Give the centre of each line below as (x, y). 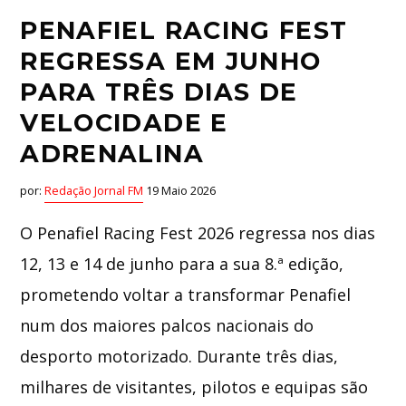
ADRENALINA (112, 153)
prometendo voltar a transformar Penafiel (186, 295)
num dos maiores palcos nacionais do (167, 326)
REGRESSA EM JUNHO (171, 61)
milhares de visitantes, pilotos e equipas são (194, 387)
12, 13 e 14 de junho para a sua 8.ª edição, (182, 264)
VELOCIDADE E (124, 122)
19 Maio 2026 (180, 191)
